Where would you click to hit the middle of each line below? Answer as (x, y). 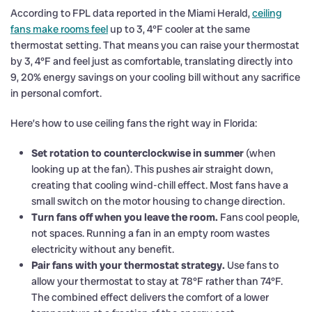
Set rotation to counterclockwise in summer (138, 153)
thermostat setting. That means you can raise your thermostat (155, 45)
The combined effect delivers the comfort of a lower (150, 297)
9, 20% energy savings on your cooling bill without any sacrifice (155, 77)
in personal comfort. (56, 93)
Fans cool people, (259, 217)
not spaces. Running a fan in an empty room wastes (150, 233)
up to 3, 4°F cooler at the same (179, 29)
